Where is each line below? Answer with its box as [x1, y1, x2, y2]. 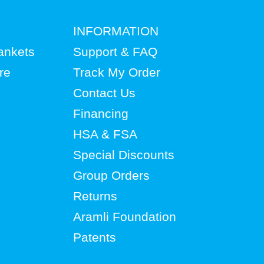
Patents [72, 230, 116, 244]
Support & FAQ [72, 45, 157, 58]
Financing [72, 107, 128, 120]
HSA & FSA [72, 127, 137, 141]
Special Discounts [72, 148, 174, 161]
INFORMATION [72, 24, 159, 38]
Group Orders [72, 169, 150, 182]
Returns [72, 189, 117, 203]
